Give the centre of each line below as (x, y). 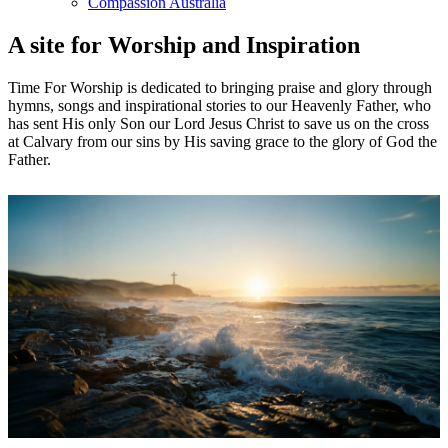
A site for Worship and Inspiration (184, 44)
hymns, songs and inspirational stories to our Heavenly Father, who (219, 105)
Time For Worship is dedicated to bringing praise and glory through (220, 87)
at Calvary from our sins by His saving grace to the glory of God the (222, 141)
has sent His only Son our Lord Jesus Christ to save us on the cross (218, 123)
